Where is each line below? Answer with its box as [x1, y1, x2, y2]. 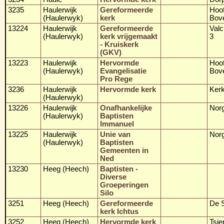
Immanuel [100, 119, 134, 128]
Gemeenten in [100, 146, 148, 154]
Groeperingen [100, 180, 148, 189]
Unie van [100, 130, 130, 138]
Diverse [100, 172, 126, 181]
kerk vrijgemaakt [100, 32, 157, 40]
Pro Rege [100, 74, 132, 83]
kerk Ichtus [100, 207, 138, 215]
